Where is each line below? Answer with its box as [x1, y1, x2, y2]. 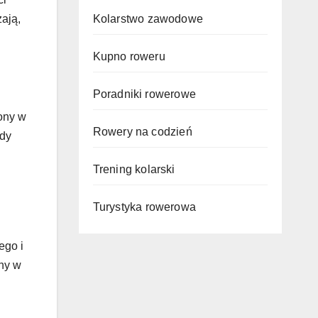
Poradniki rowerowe [92, 88, 197, 100]
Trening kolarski [92, 163, 175, 175]
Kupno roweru [92, 50, 165, 62]
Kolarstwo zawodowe [92, 13, 204, 25]
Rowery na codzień [92, 126, 192, 138]
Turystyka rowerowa [92, 201, 197, 213]
